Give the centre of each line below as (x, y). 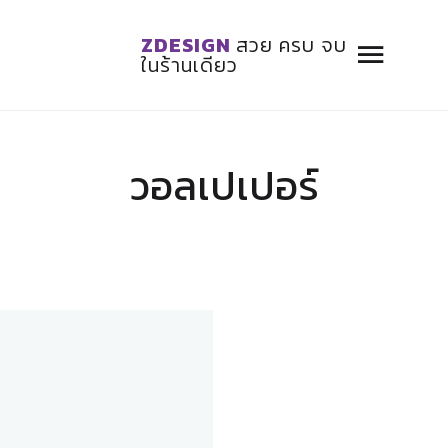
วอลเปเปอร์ (224, 186)
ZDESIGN (189, 45)
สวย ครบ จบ (292, 45)
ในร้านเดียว (190, 65)
